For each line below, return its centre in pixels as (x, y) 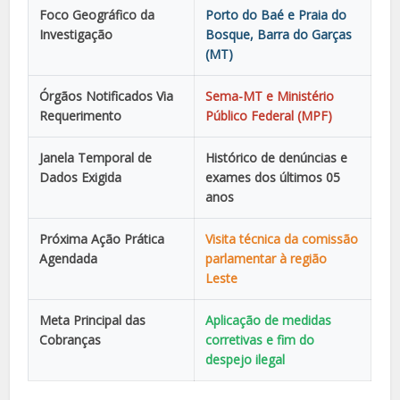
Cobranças (71, 339)
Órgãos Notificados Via (107, 96)
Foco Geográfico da (97, 14)
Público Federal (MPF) (269, 115)
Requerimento (81, 115)
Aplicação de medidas (269, 320)
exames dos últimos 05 (273, 177)
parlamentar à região (267, 258)
